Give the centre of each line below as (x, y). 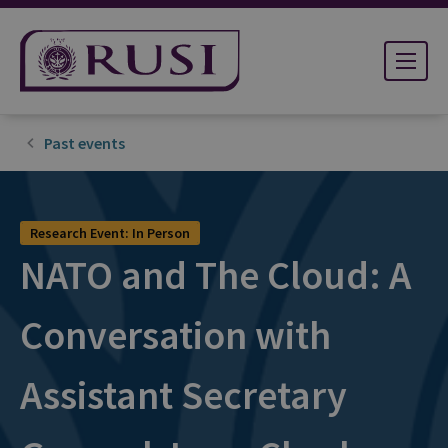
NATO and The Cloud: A (215, 275)
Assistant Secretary (183, 395)
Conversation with (175, 335)
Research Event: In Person (110, 233)
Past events (84, 143)
